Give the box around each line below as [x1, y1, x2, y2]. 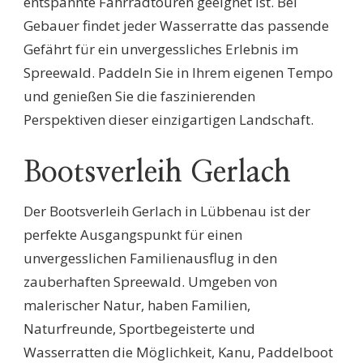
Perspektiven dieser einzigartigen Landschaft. [23, 109, 314, 129]
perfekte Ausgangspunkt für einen [23, 225, 242, 245]
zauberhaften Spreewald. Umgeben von [23, 272, 277, 292]
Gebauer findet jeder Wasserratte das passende [23, 15, 329, 35]
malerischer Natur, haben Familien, [23, 296, 250, 315]
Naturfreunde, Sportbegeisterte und [23, 319, 255, 339]
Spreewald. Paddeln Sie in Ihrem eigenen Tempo [23, 62, 333, 82]
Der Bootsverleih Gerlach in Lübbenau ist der [23, 202, 310, 221]
